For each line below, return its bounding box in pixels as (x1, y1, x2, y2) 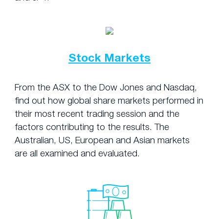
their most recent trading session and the (15, 108, 179, 119)
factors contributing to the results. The (15, 121, 169, 132)
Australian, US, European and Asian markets (15, 134, 190, 145)
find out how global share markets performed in (15, 95, 203, 106)
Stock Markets (68, 51, 151, 64)
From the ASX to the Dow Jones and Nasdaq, (15, 82, 197, 92)
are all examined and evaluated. (15, 148, 140, 158)
